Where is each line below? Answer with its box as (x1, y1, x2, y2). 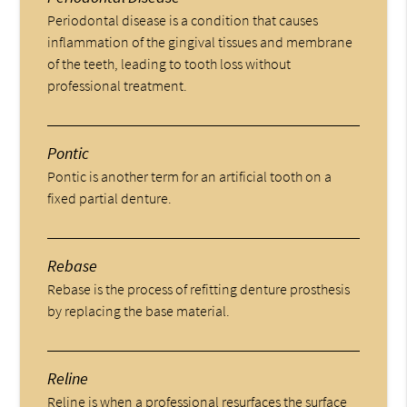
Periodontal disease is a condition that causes (47, 10, 319, 29)
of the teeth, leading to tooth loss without (47, 54, 292, 73)
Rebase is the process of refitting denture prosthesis (47, 279, 351, 298)
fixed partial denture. (47, 188, 173, 207)
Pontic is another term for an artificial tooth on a (47, 166, 333, 185)
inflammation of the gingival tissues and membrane (47, 32, 353, 51)
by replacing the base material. (47, 301, 231, 320)
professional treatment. (47, 75, 188, 94)
